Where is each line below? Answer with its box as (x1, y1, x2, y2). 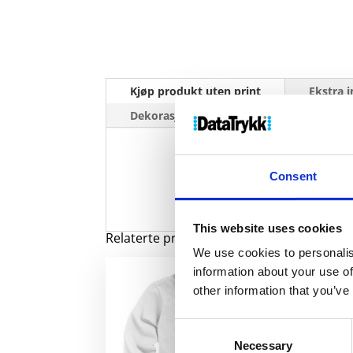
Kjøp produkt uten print (130, 83, 262, 98)
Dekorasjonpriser (130, 107, 225, 123)
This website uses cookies (192, 221, 342, 235)
